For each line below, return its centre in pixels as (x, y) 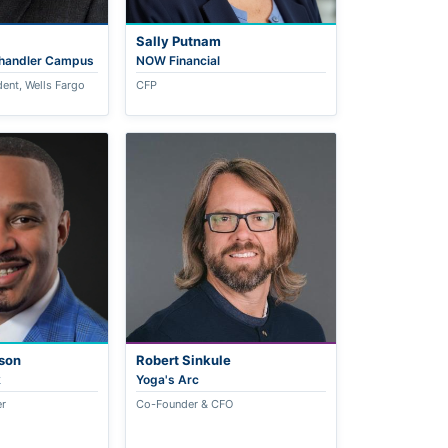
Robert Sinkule (184, 360)
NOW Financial (178, 60)
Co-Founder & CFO (185, 404)
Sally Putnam (179, 40)
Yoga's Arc (168, 380)
